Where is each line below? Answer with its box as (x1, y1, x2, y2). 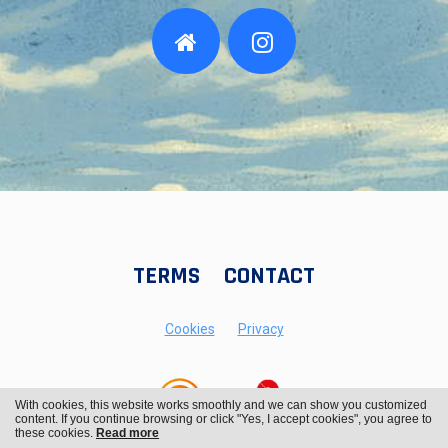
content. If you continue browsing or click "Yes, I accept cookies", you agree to (15, 412, 432, 427)
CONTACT (224, 261, 315, 292)
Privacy (237, 321, 284, 338)
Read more (96, 426, 159, 441)
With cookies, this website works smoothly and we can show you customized (15, 398, 427, 413)
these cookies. (15, 426, 96, 441)
